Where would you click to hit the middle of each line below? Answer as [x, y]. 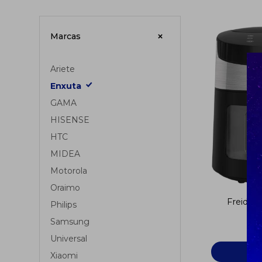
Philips [64, 205]
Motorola [69, 171]
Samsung [70, 222]
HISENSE [70, 120]
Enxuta [66, 86]
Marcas [66, 36]
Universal [69, 239]
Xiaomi [64, 256]
